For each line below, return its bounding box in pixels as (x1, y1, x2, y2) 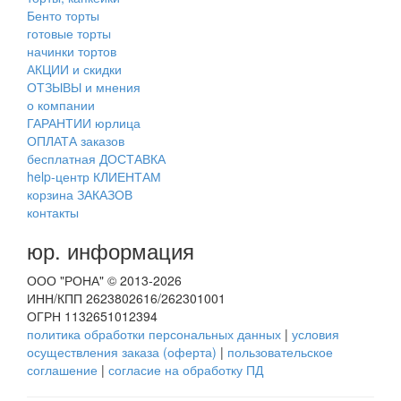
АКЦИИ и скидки (27, 60, 122, 79)
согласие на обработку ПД (108, 361, 263, 380)
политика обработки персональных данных (27, 325, 281, 344)
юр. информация (27, 235, 194, 267)
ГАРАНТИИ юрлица (27, 114, 141, 132)
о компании (27, 96, 95, 115)
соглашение (27, 361, 98, 380)
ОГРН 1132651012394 (27, 307, 158, 326)
